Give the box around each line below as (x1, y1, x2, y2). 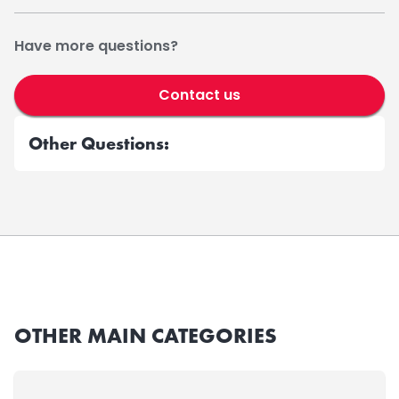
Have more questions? (14, 36, 178, 57)
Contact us (159, 85, 240, 106)
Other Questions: (28, 132, 169, 156)
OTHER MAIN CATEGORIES (14, 321, 277, 349)
